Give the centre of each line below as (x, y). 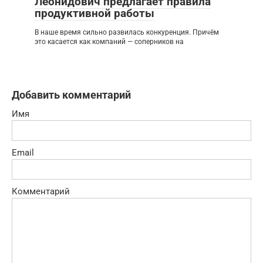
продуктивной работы (95, 13)
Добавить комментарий (71, 95)
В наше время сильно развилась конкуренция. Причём (127, 32)
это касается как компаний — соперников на (109, 41)
